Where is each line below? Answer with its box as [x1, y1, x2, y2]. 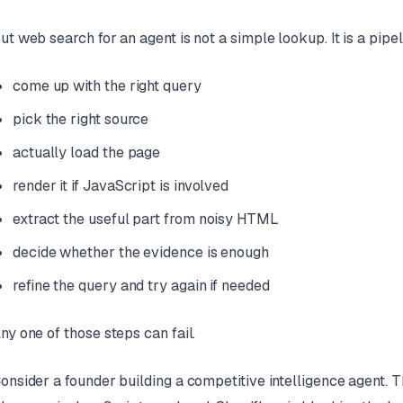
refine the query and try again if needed [12, 276, 270, 296]
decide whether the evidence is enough [12, 243, 269, 263]
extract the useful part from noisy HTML [12, 210, 279, 229]
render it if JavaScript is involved [12, 176, 229, 196]
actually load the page [12, 143, 161, 163]
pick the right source [12, 110, 149, 130]
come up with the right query [12, 76, 201, 96]
